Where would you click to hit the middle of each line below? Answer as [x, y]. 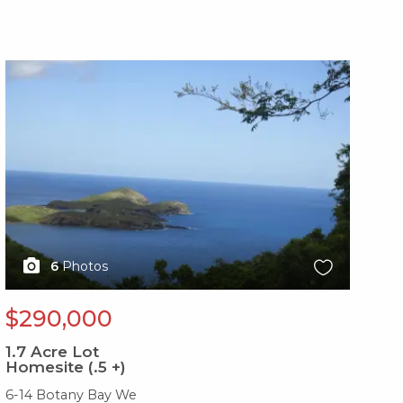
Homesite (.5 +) [65, 367]
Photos [85, 267]
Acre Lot [62, 352]
